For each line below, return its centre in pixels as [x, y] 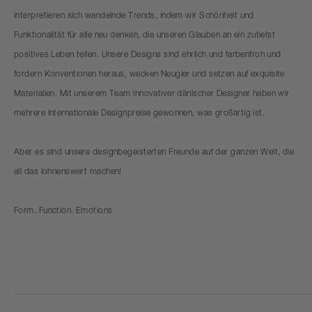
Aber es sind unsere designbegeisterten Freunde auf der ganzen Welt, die [154, 153]
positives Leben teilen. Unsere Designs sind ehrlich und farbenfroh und [148, 55]
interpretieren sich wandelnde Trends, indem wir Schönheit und [134, 16]
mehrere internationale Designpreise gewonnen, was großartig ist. [140, 114]
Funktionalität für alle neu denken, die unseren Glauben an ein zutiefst [145, 36]
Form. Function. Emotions [63, 211]
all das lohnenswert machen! [68, 172]
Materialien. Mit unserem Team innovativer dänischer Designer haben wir [152, 94]
